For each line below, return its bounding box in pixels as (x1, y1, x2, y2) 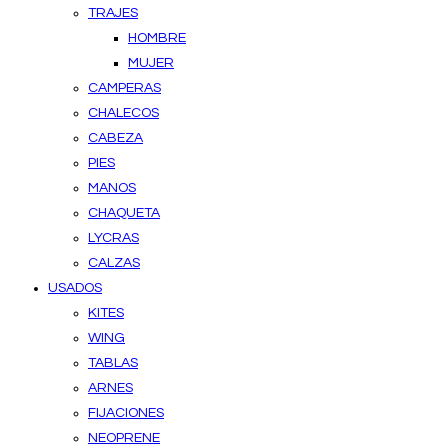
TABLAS (88, 356, 138, 371)
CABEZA (88, 131, 143, 146)
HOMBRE (128, 31, 186, 46)
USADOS (48, 281, 102, 296)
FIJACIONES (88, 406, 164, 421)
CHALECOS (88, 106, 159, 121)
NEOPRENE (88, 431, 160, 446)
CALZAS (88, 256, 140, 271)
